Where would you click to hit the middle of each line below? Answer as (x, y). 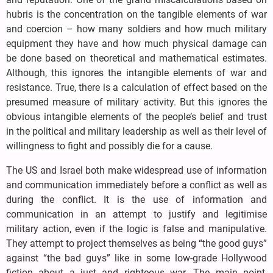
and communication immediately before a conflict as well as (136, 185)
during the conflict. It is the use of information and (136, 200)
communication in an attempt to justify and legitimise (136, 214)
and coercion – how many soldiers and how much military (136, 29)
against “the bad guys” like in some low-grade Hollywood (136, 258)
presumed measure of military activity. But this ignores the (136, 102)
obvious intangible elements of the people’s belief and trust (136, 117)
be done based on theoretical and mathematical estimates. (136, 58)
